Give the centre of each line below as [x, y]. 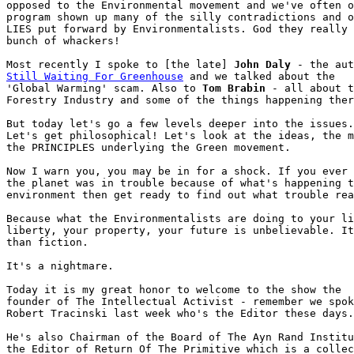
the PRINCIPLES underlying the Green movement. [149, 147]
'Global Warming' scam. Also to [104, 88]
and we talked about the [259, 76]
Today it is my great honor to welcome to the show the [174, 290]
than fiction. [47, 242]
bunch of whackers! [63, 41]
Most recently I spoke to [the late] [120, 64]
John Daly [262, 64]
